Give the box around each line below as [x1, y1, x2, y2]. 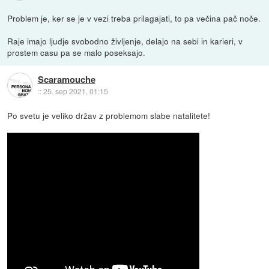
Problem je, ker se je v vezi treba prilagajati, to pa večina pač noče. [7, 11, 261, 24]
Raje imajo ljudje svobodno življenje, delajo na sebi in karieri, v [7, 34, 243, 47]
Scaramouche [37, 72, 95, 86]
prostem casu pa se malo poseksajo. [7, 46, 146, 58]
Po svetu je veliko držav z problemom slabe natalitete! [7, 109, 211, 121]
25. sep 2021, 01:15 [43, 85, 108, 96]
